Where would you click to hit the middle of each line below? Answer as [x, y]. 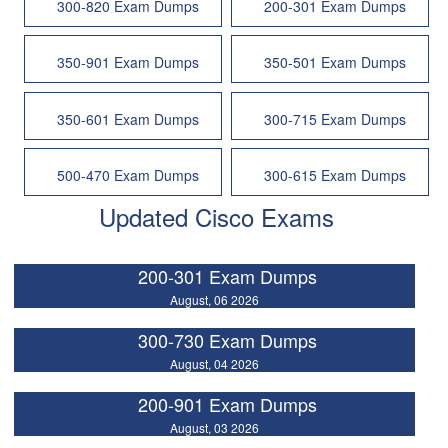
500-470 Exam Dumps [128, 174]
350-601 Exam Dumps [128, 118]
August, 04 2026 [214, 364]
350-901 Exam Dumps [128, 62]
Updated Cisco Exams [216, 216]
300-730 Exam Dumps [228, 340]
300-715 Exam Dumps [334, 118]
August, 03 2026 [214, 428]
